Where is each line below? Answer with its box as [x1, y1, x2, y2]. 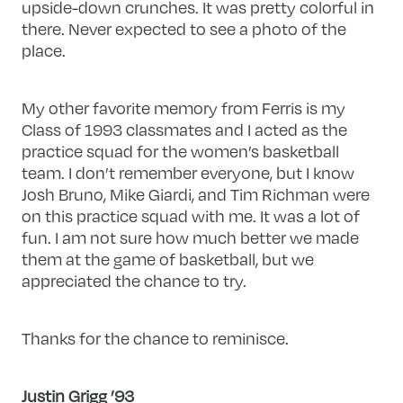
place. [22, 39, 67, 61]
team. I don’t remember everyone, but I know [22, 161, 355, 184]
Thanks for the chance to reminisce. [22, 327, 290, 349]
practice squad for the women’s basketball [22, 139, 340, 162]
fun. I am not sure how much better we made [22, 226, 360, 248]
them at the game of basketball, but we [22, 247, 315, 270]
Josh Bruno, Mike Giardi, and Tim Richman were [22, 183, 371, 205]
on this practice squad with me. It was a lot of [22, 204, 361, 227]
